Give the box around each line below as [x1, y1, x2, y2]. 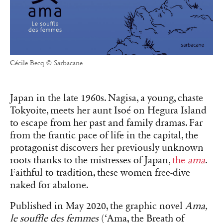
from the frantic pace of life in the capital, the [10, 129, 198, 142]
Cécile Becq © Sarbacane [10, 59, 83, 68]
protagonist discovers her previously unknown [10, 142, 204, 154]
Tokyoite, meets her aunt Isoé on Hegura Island [10, 105, 207, 117]
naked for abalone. [10, 179, 89, 192]
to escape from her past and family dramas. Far [10, 117, 203, 129]
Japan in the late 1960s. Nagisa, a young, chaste [10, 92, 203, 105]
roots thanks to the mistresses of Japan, [10, 154, 172, 167]
